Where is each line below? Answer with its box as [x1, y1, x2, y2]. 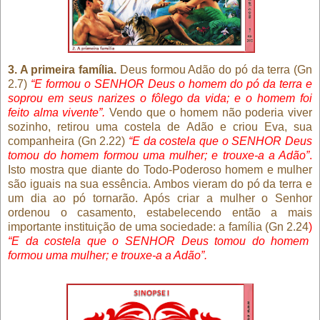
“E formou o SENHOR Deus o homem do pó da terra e [31, 77, 312, 90]
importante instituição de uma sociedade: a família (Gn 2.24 [8, 220, 309, 233]
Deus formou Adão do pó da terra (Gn [116, 63, 313, 76]
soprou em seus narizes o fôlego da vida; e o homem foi [8, 91, 312, 104]
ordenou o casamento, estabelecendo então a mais [8, 206, 312, 219]
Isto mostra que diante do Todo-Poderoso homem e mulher [8, 163, 312, 176]
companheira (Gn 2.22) [8, 134, 129, 147]
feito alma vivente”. [8, 106, 106, 119]
